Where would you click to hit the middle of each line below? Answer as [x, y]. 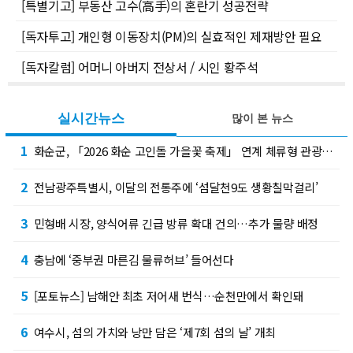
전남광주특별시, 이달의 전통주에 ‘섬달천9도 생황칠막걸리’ [176, 187]
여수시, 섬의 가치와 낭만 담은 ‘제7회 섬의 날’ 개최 [154, 332]
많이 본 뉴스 [262, 118]
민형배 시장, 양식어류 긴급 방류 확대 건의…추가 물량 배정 [176, 223]
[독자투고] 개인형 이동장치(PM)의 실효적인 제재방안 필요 [172, 36]
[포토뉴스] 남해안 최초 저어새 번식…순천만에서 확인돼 [169, 295]
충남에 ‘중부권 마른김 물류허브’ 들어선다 [134, 259]
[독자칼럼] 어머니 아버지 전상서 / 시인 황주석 [140, 67]
